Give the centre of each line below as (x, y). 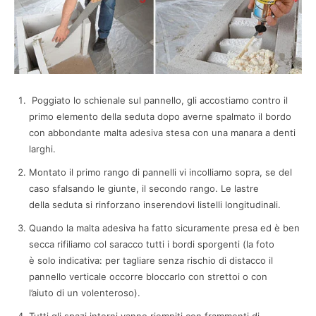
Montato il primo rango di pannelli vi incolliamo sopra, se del (160, 172)
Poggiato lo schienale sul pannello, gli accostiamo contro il (158, 100)
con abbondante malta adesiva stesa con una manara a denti (162, 132)
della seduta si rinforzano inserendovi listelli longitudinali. (155, 204)
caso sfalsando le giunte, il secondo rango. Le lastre (144, 188)
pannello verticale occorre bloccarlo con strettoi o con (148, 276)
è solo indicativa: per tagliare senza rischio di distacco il (151, 260)
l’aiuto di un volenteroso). (85, 292)
